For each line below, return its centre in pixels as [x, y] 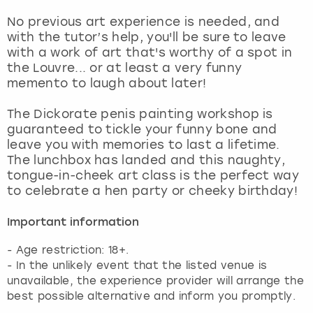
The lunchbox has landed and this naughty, [146, 160]
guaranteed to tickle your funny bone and [142, 129]
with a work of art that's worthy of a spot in [150, 52]
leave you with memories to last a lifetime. [144, 144]
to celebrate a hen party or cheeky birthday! [153, 190]
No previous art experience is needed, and [144, 21]
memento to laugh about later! [109, 83]
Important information [73, 223]
